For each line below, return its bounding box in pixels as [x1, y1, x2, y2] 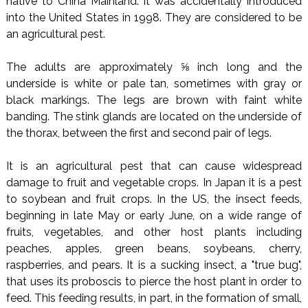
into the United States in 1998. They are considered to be [5, 10, 302, 24]
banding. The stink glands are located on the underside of [5, 109, 302, 123]
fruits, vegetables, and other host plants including [5, 225, 302, 239]
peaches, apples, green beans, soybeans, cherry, [5, 241, 302, 255]
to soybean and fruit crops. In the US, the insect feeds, [5, 192, 302, 206]
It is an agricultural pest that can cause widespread [5, 159, 302, 173]
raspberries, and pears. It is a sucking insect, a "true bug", [5, 258, 302, 272]
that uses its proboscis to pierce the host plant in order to [5, 274, 302, 288]
